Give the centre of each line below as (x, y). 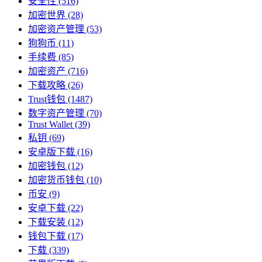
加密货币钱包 (56, 180)
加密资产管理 (56, 29)
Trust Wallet (50, 124)
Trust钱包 (47, 99)
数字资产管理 (56, 113)
